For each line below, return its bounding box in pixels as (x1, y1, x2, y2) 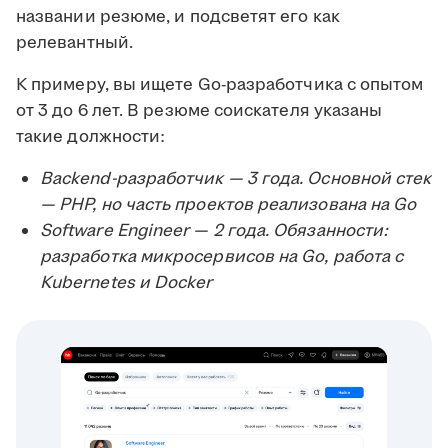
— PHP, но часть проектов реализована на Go (40, 193, 417, 218)
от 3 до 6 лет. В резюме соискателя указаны (16, 99, 383, 124)
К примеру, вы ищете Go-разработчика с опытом (16, 73, 424, 98)
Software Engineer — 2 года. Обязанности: (40, 219, 389, 244)
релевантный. (16, 31, 133, 56)
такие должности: (16, 125, 166, 150)
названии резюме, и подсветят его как (16, 5, 340, 30)
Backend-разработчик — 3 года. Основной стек (40, 167, 432, 192)
